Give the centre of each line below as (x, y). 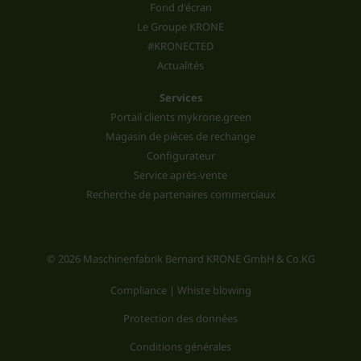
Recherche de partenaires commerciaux (180, 194)
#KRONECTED (180, 46)
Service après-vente (180, 174)
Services (180, 97)
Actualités (180, 65)
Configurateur (180, 155)
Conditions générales (180, 346)
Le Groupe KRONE (180, 26)
